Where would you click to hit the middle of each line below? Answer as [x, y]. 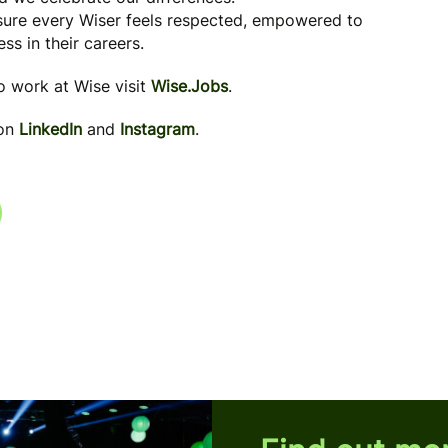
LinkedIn [50, 129]
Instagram [157, 129]
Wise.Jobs [189, 86]
